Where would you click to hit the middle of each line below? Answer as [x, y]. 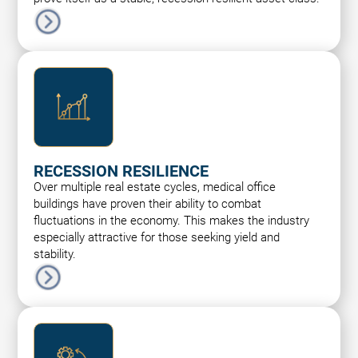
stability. [55, 254]
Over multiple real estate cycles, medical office [155, 187]
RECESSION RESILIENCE [121, 171]
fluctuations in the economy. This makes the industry [172, 221]
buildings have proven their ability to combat [148, 204]
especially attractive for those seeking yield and [157, 237]
